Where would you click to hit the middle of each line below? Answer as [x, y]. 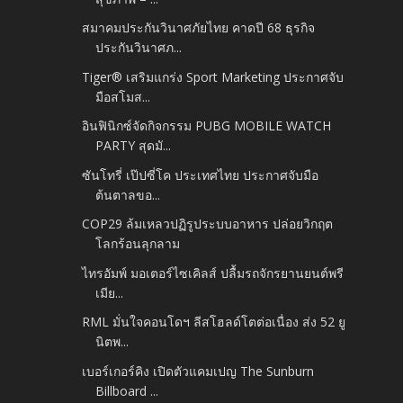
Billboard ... [127, 390]
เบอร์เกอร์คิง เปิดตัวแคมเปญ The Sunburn [198, 371]
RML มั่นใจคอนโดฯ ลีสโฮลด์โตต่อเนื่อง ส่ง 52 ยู [214, 322]
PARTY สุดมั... [134, 146]
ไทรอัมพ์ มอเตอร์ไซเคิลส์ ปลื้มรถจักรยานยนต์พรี [213, 273]
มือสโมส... [123, 96]
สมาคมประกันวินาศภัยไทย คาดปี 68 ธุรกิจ [199, 28]
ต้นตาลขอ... [128, 194]
